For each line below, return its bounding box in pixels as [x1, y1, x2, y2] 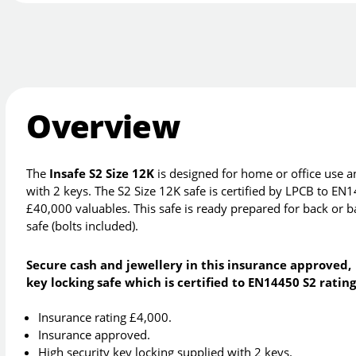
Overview [26, 103, 180, 148]
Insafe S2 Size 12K [49, 165, 155, 182]
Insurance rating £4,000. [38, 309, 172, 326]
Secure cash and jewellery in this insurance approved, [26, 257, 352, 273]
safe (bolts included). [26, 218, 139, 234]
